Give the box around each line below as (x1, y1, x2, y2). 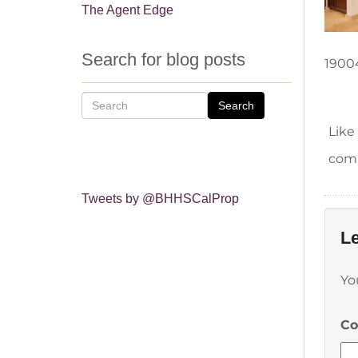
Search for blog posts (82, 49, 245, 70)
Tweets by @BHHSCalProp (82, 191, 239, 205)
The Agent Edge (82, 2, 173, 17)
